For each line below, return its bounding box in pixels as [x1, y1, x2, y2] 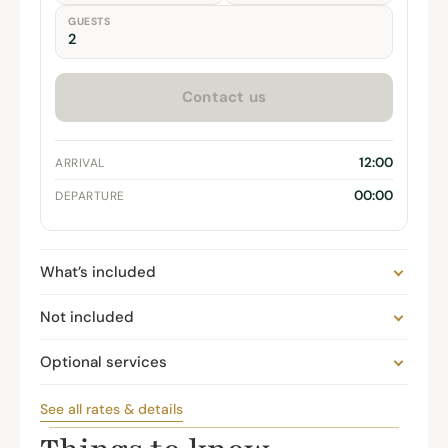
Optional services [40, 351, 167, 372]
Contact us [182, 86, 266, 107]
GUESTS [68, 14, 111, 28]
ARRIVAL [55, 154, 105, 171]
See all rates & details [40, 399, 183, 418]
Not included [40, 306, 134, 327]
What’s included [40, 261, 156, 282]
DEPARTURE [55, 187, 125, 204]
